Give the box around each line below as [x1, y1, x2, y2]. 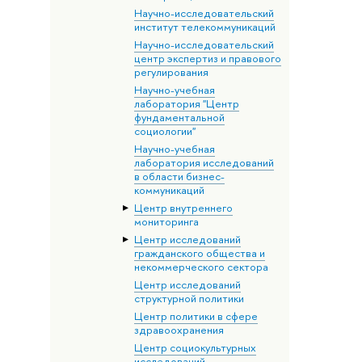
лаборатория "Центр [133, 95, 239, 111]
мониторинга [133, 213, 199, 229]
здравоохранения [133, 322, 224, 337]
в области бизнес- [133, 168, 225, 183]
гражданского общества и [133, 245, 265, 260]
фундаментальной [133, 109, 225, 124]
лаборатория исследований [133, 154, 274, 170]
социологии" [133, 123, 196, 138]
